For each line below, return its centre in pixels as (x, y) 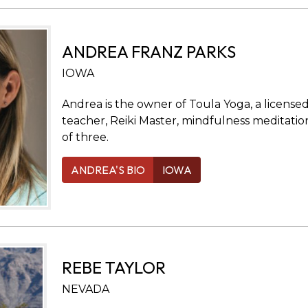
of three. (85, 137)
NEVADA (85, 289)
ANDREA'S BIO (108, 169)
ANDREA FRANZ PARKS (148, 51)
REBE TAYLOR (113, 267)
